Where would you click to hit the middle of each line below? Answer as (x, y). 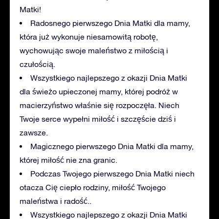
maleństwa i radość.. (55, 201)
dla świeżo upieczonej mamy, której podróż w (99, 91)
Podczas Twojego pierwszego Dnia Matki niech (112, 173)
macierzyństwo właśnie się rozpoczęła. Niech (99, 105)
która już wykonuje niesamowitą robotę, (89, 36)
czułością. (37, 64)
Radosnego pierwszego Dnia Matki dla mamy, (110, 23)
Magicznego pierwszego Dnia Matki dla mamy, (112, 146)
